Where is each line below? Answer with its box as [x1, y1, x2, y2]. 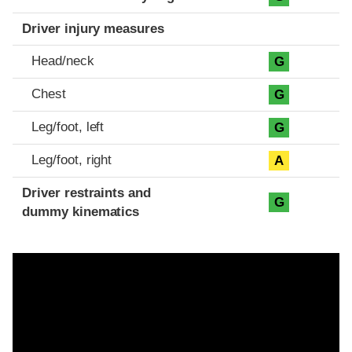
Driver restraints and [22, 185, 152, 200]
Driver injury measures [22, 20, 165, 36]
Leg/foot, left [31, 119, 104, 134]
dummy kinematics [22, 203, 140, 219]
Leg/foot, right [31, 152, 112, 167]
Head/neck [31, 53, 94, 68]
